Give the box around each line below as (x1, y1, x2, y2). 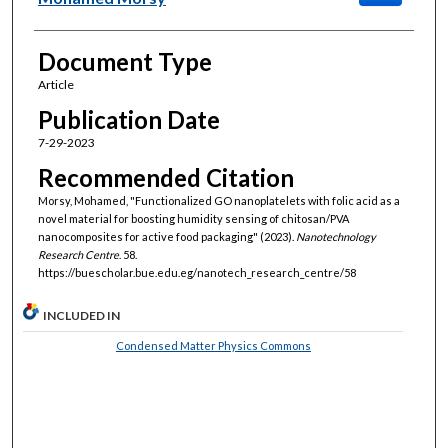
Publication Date (37, 104, 220, 134)
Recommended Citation (37, 163, 294, 193)
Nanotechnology (295, 230, 376, 244)
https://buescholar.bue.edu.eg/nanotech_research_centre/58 (37, 266, 356, 280)
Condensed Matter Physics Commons (115, 339, 311, 353)
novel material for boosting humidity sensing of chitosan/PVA (37, 212, 349, 226)
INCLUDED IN (43, 308, 121, 324)
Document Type (37, 46, 212, 76)
